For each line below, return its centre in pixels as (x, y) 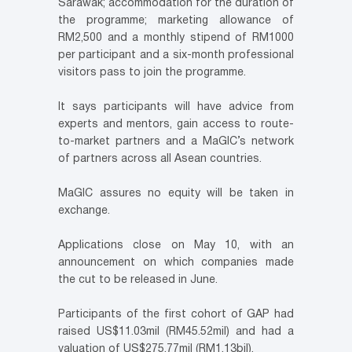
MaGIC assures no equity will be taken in (176, 194)
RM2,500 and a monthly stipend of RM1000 (176, 38)
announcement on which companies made (176, 263)
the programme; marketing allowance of (176, 21)
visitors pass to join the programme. (152, 73)
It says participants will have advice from (176, 108)
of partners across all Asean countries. (160, 159)
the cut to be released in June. (138, 280)
